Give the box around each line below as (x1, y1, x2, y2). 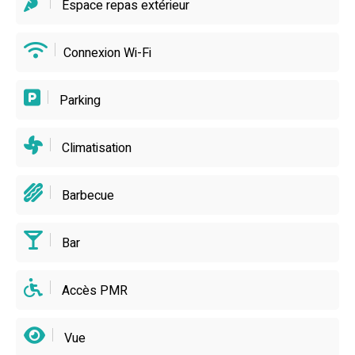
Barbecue (59, 185, 114, 205)
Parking (56, 90, 101, 110)
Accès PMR (59, 281, 128, 300)
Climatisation (59, 138, 132, 158)
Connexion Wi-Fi (63, 43, 151, 63)
